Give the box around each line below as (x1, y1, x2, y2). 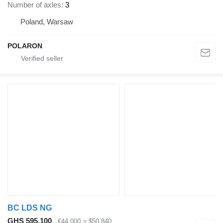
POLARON (7, 41, 42, 50)
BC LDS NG (7, 203, 52, 212)
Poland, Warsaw (20, 17, 73, 26)
